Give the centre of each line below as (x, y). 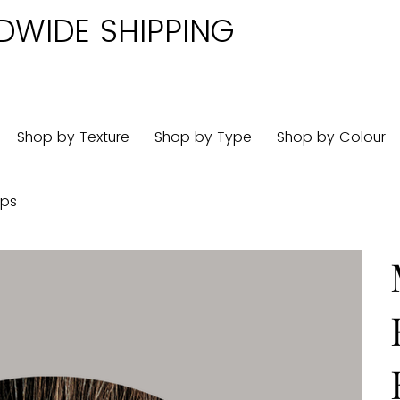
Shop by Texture (74, 137)
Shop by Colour (332, 137)
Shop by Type (204, 137)
